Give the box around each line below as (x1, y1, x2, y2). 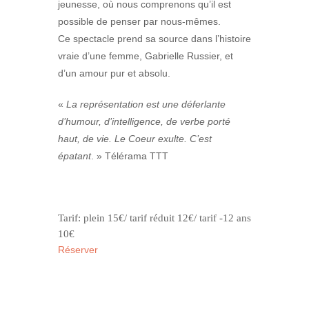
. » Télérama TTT (91, 150, 168, 161)
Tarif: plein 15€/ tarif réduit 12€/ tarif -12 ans (58, 211, 251, 223)
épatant (58, 150, 91, 161)
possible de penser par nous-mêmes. (58, 15, 221, 27)
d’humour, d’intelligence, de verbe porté (58, 115, 230, 127)
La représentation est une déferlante (63, 98, 226, 110)
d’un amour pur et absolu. (58, 67, 170, 79)
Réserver (58, 243, 98, 255)
